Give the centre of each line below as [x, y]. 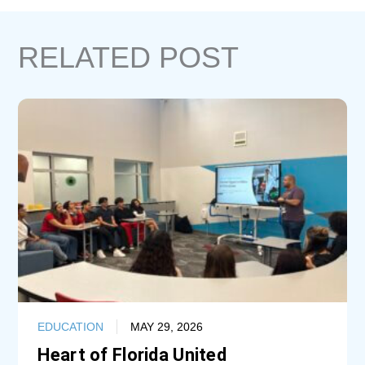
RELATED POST [129, 57]
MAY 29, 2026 [167, 326]
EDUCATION [71, 326]
